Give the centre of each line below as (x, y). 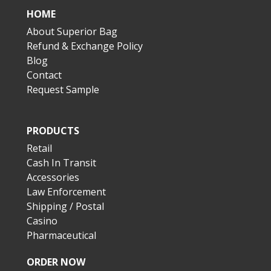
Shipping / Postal (65, 206)
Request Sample (63, 89)
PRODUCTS (53, 130)
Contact (44, 75)
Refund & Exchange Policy (85, 46)
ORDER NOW (56, 262)
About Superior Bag (72, 31)
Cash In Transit (61, 162)
